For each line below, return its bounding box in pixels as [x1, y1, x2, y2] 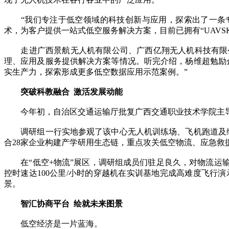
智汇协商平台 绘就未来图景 [4, 199, 123, 208]
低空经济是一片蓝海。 [4, 219, 102, 228]
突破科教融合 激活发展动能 [4, 87, 123, 96]
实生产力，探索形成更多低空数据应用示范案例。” [4, 67, 188, 76]
